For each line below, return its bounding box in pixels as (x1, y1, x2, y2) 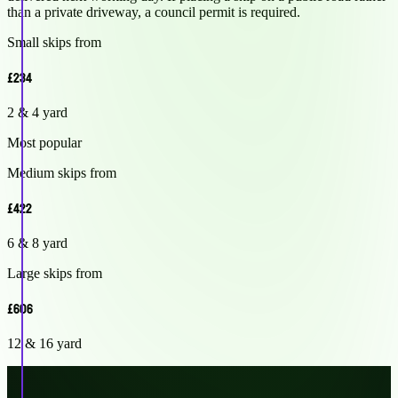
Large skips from (7, 265, 102, 281)
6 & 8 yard (7, 235, 68, 251)
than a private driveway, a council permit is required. (7, 4, 300, 20)
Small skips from (7, 34, 101, 50)
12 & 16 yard (7, 335, 82, 351)
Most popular (7, 134, 82, 150)
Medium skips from (7, 164, 116, 180)
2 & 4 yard (7, 104, 68, 120)
